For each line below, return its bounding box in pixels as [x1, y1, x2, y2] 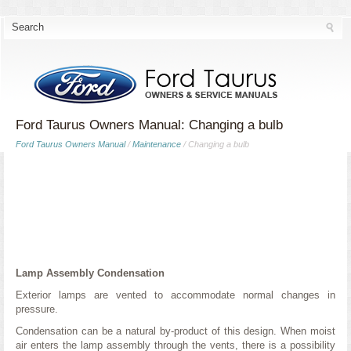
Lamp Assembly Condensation [16, 267, 165, 279]
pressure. [16, 303, 58, 315]
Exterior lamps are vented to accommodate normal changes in [16, 289, 335, 301]
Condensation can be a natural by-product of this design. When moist [16, 325, 335, 337]
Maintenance [132, 139, 181, 149]
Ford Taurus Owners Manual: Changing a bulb [16, 118, 283, 132]
